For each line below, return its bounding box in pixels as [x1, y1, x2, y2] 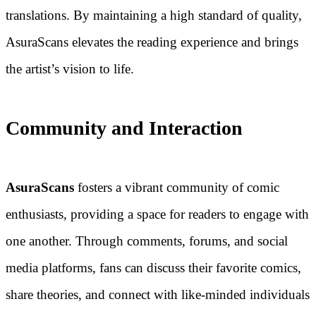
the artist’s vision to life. [6, 61, 134, 76]
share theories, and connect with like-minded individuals [6, 287, 310, 303]
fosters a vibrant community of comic [74, 180, 279, 195]
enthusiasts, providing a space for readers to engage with [6, 207, 309, 222]
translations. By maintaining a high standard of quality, [6, 7, 302, 23]
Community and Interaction [6, 116, 243, 139]
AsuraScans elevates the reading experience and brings [6, 34, 298, 49]
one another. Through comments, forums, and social [6, 233, 288, 249]
